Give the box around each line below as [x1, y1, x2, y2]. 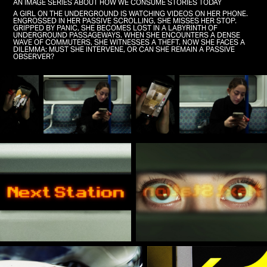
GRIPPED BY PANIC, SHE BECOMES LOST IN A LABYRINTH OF [13, 23, 218, 32]
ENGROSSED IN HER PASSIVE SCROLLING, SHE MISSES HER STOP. [13, 16, 237, 25]
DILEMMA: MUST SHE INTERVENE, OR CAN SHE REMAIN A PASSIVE [13, 45, 235, 54]
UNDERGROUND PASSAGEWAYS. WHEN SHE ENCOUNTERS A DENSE [13, 30, 241, 39]
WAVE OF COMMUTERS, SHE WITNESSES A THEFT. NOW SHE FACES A [13, 38, 246, 46]
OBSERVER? [13, 52, 55, 61]
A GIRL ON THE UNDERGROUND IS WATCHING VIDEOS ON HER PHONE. [13, 9, 249, 18]
